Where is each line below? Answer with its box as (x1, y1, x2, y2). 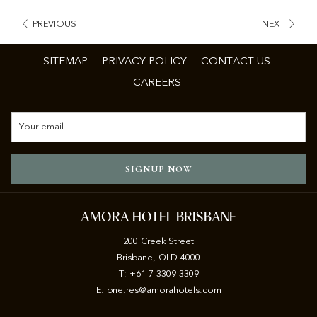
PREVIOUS (33, 18, 76, 29)
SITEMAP (43, 54, 88, 67)
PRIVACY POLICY (102, 54, 187, 67)
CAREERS (132, 76, 181, 88)
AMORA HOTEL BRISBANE (81, 211, 236, 224)
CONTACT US (201, 54, 270, 67)
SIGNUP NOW (125, 163, 192, 175)
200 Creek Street (123, 236, 194, 247)
